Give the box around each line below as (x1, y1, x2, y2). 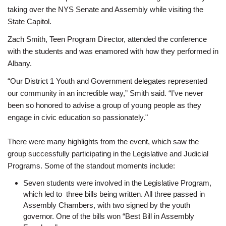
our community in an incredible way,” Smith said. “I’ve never (8, 89, 203, 98)
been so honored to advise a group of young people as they (8, 101, 201, 110)
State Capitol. (8, 17, 51, 26)
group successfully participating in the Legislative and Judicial (8, 149, 208, 158)
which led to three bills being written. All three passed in (23, 190, 205, 199)
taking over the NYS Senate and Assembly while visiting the (8, 5, 203, 14)
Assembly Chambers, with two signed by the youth (23, 201, 190, 210)
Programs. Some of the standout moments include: (8, 161, 175, 171)
